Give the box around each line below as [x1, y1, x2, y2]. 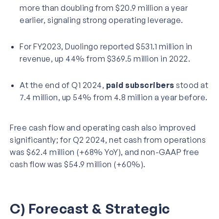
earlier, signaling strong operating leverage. [20, 15, 183, 25]
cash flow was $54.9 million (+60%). [10, 159, 146, 169]
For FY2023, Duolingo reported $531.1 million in [20, 41, 193, 51]
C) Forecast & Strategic [10, 199, 170, 217]
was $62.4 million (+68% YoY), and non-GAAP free [10, 147, 199, 157]
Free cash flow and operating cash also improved [10, 122, 196, 132]
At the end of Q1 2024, [20, 80, 106, 90]
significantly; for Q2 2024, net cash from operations [10, 134, 206, 145]
